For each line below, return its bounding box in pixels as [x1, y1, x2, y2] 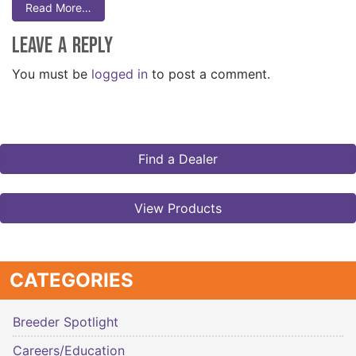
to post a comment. [148, 66, 270, 83]
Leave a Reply [12, 33, 113, 60]
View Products [134, 200, 222, 217]
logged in [91, 66, 148, 83]
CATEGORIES [10, 269, 133, 292]
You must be [12, 66, 91, 83]
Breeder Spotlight [13, 314, 118, 331]
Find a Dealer [138, 151, 218, 168]
